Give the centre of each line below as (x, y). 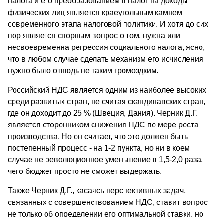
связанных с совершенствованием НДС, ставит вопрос (108, 202)
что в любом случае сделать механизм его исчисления (106, 59)
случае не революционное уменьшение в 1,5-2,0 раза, (105, 160)
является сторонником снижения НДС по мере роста (103, 125)
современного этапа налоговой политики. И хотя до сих (108, 24)
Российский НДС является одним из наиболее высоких (107, 90)
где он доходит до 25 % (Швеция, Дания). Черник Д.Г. (103, 113)
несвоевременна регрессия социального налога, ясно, (106, 47)
